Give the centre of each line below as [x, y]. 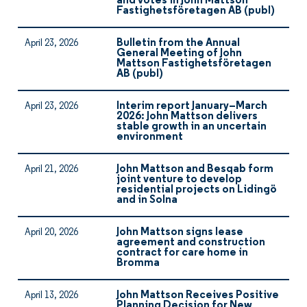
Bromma [138, 263]
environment [150, 137]
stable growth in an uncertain [192, 127]
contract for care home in [182, 253]
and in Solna [147, 200]
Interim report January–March [192, 106]
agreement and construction [191, 243]
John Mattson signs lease [180, 232]
